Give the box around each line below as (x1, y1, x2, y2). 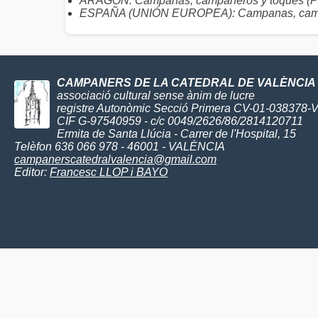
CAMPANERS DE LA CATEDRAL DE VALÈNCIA (57, 77, 316, 89)
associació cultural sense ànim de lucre (57, 89, 255, 102)
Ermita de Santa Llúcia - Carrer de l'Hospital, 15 (57, 128, 296, 140)
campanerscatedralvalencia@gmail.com (14, 153, 216, 165)
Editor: (14, 166, 50, 178)
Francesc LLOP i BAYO (50, 166, 168, 178)
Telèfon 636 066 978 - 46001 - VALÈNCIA (14, 141, 225, 153)
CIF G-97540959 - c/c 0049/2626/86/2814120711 (57, 115, 303, 127)
